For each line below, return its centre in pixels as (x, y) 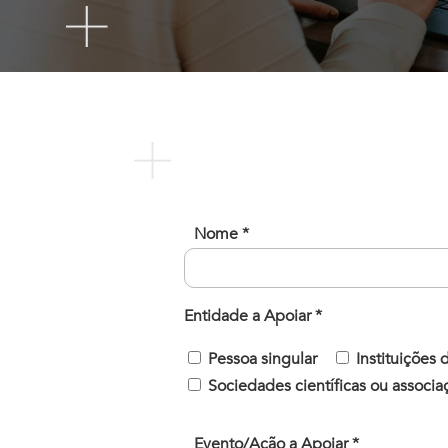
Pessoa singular (263, 358)
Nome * (222, 233)
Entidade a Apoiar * (253, 315)
